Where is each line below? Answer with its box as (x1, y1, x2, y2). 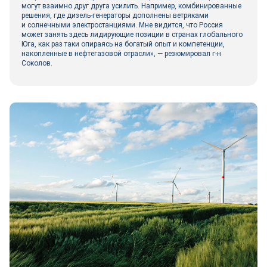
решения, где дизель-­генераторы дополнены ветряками (21, 11, 209, 20)
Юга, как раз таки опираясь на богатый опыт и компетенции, (21, 40, 225, 48)
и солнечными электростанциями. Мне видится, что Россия (21, 21, 223, 29)
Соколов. (21, 59, 52, 67)
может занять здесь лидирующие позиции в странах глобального (21, 30, 243, 39)
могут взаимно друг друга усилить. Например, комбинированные (21, 2, 241, 10)
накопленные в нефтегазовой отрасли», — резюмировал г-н (21, 49, 221, 58)
